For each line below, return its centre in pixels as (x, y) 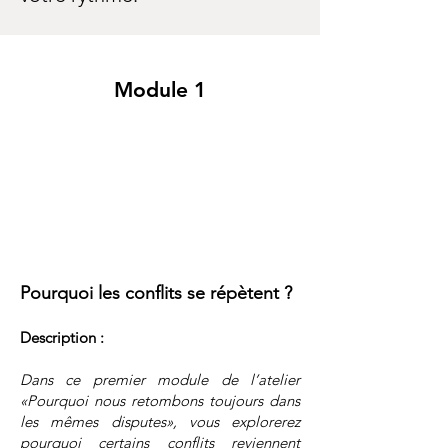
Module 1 (160, 89)
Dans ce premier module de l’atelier (160, 379)
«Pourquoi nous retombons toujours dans (160, 400)
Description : (62, 337)
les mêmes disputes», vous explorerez (160, 421)
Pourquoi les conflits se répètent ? (156, 292)
